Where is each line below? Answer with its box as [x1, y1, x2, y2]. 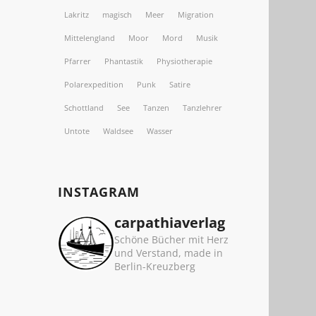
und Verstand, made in [114, 246, 224, 260]
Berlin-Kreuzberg [114, 260, 196, 273]
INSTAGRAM [58, 183, 140, 200]
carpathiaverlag [114, 213, 226, 232]
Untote [64, 126, 90, 136]
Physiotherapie [157, 56, 213, 66]
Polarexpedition [64, 79, 124, 90]
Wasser [147, 126, 174, 136]
